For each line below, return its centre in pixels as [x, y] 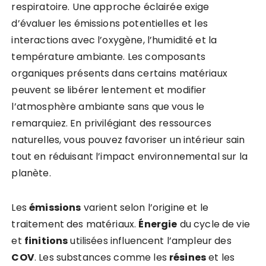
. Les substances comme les [102, 258]
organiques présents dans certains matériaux [119, 74]
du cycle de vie [213, 224]
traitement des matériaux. [75, 224]
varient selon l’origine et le [145, 208]
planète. [31, 173]
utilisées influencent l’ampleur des [150, 241]
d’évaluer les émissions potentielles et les [110, 24]
